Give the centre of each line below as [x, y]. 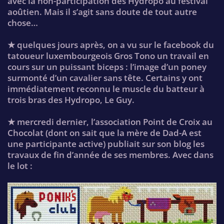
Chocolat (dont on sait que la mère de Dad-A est [104, 133]
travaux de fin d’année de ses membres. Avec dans [110, 155]
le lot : [20, 166]
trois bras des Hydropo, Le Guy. [71, 100]
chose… [23, 23]
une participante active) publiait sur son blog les [106, 144]
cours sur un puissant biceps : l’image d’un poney [107, 67]
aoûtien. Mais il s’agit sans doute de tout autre [102, 12]
